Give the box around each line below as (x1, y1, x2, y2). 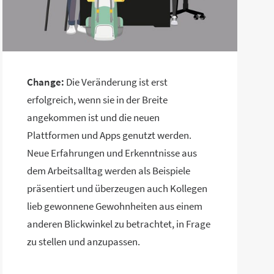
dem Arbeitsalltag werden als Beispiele (27, 164, 190, 177)
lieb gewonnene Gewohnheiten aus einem (27, 199, 202, 213)
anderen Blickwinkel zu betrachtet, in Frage (27, 217, 210, 231)
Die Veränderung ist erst (64, 75, 168, 89)
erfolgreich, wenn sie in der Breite (27, 93, 168, 106)
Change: (27, 75, 64, 89)
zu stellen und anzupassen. (27, 235, 140, 248)
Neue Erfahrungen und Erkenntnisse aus (27, 146, 197, 160)
